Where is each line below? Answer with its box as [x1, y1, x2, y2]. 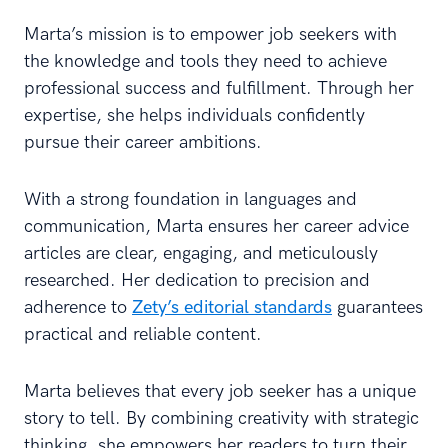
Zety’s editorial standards [132, 297, 332, 318]
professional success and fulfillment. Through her [24, 78, 414, 99]
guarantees [332, 297, 423, 318]
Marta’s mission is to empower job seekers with [24, 24, 397, 45]
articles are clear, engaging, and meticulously [24, 243, 378, 264]
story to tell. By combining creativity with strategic [24, 408, 419, 429]
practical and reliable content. [24, 324, 262, 345]
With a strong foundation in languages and [24, 189, 357, 210]
